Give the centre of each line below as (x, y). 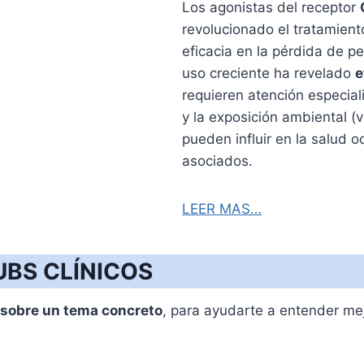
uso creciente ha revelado (269, 73)
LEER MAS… (222, 208)
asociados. (217, 160)
